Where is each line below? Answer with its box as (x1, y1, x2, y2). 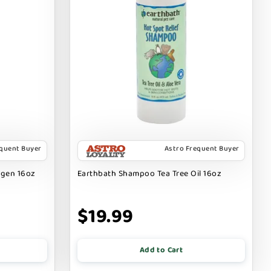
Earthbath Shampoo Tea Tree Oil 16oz (77, 166, 222, 180)
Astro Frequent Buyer (164, 142, 240, 154)
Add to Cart (139, 243, 183, 256)
